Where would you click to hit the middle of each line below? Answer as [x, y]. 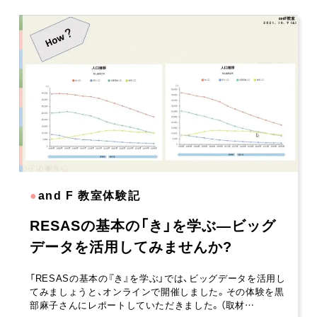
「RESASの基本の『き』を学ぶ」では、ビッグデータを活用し [158, 278]
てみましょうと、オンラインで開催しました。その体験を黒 [157, 292]
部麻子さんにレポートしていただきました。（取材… [142, 305]
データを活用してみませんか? [131, 246]
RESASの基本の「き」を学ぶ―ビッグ [153, 225]
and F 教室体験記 [89, 195]
